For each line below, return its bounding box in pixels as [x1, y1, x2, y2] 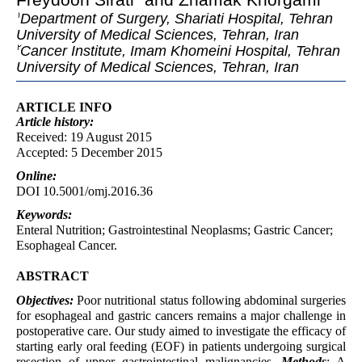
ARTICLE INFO [16, 100, 112, 115]
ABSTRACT [16, 268, 89, 283]
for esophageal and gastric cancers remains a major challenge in [16, 309, 346, 323]
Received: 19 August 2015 [16, 130, 152, 145]
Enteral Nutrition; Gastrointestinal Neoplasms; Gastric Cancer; [16, 223, 333, 238]
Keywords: [16, 208, 72, 222]
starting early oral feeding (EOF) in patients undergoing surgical [16, 339, 346, 354]
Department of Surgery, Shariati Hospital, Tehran [20, 11, 333, 27]
